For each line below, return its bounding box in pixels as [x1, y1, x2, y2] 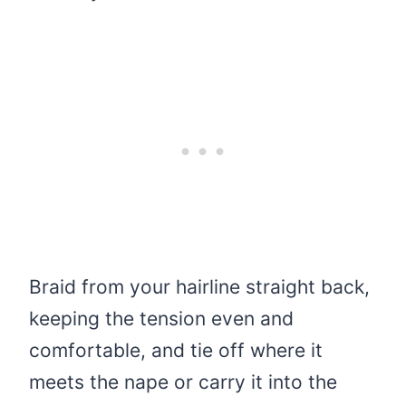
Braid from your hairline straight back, [29, 275, 370, 299]
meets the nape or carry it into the [29, 371, 337, 394]
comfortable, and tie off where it [29, 339, 323, 362]
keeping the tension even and [29, 307, 294, 331]
